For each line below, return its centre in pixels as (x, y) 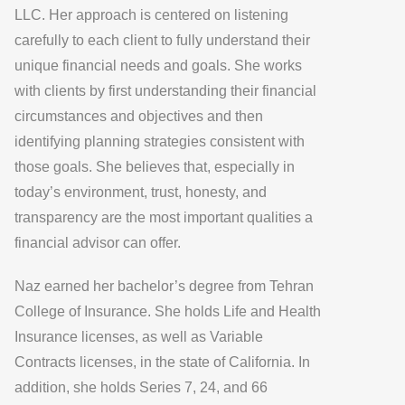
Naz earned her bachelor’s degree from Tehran (165, 286)
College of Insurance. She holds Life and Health (168, 311)
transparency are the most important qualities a (164, 217)
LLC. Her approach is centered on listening (152, 14)
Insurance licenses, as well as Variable (139, 336)
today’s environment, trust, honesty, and (141, 192)
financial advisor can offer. (98, 242)
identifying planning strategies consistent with (160, 141)
